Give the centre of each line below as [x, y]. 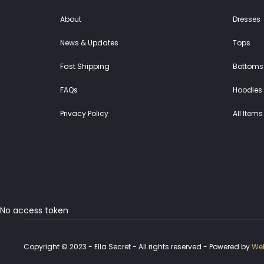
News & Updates [89, 42]
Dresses [246, 19]
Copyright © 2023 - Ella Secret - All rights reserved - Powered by [138, 247]
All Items [247, 113]
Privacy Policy [84, 113]
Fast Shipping [85, 66]
